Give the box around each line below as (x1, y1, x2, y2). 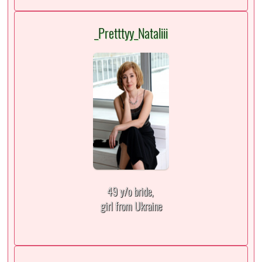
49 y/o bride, (106, 184, 156, 199)
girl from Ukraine (100, 198, 162, 213)
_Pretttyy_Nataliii (94, 24, 168, 42)
